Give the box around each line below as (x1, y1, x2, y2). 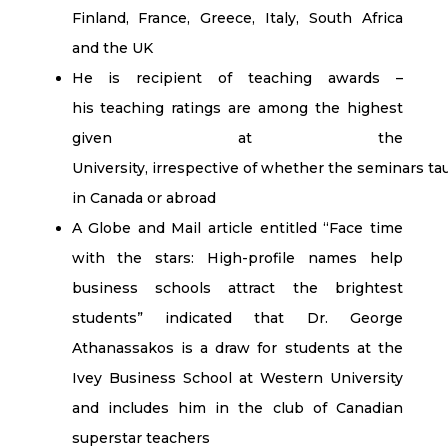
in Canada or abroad (71, 189, 216, 207)
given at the (71, 129, 403, 147)
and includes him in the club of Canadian (71, 399, 403, 417)
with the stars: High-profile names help (71, 249, 403, 267)
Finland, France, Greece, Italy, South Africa (71, 9, 403, 27)
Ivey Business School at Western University (71, 369, 403, 387)
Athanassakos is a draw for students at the (71, 339, 403, 357)
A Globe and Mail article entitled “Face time (71, 219, 403, 237)
